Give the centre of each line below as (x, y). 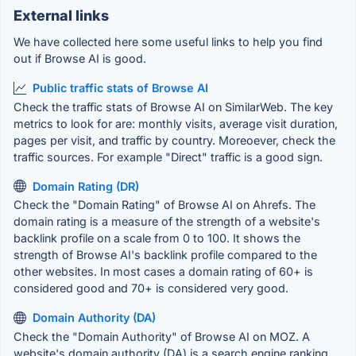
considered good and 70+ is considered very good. (151, 288)
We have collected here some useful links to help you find (168, 42)
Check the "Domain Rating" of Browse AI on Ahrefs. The (164, 205)
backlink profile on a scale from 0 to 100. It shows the (157, 238)
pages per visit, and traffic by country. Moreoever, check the (174, 140)
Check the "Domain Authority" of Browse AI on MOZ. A (162, 336)
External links (61, 16)
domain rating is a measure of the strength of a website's (167, 222)
